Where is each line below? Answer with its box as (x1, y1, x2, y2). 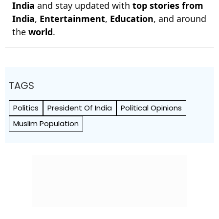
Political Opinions (121, 102, 182, 113)
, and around (153, 12, 206, 24)
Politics (13, 102, 39, 113)
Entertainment (40, 12, 105, 24)
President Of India (47, 102, 112, 113)
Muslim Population (13, 118, 79, 129)
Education (110, 12, 153, 24)
